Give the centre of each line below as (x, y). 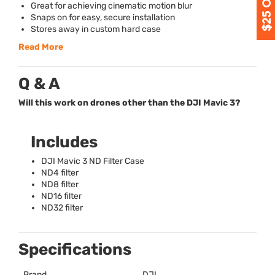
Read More (41, 47)
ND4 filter (60, 173)
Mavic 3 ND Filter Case (100, 161)
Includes (64, 142)
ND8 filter (60, 185)
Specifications (75, 250)
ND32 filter (62, 208)
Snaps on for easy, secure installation (103, 18)
